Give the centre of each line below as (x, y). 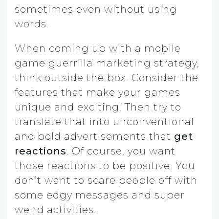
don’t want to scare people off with (106, 180)
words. (32, 24)
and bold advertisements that (94, 136)
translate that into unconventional (104, 121)
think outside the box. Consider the (107, 77)
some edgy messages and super (100, 195)
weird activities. (55, 209)
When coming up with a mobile (98, 48)
